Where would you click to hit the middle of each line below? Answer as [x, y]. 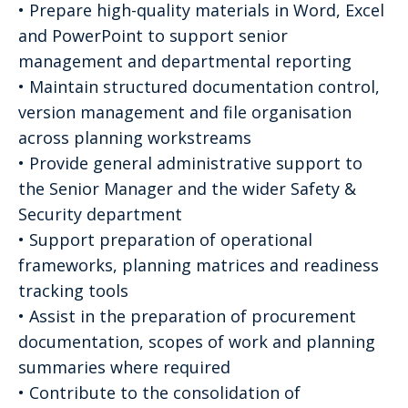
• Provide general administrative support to [190, 163]
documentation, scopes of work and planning [197, 341]
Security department [100, 214]
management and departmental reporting [185, 61]
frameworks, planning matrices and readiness [199, 265]
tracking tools [73, 290]
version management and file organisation [185, 112]
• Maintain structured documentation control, [199, 86]
